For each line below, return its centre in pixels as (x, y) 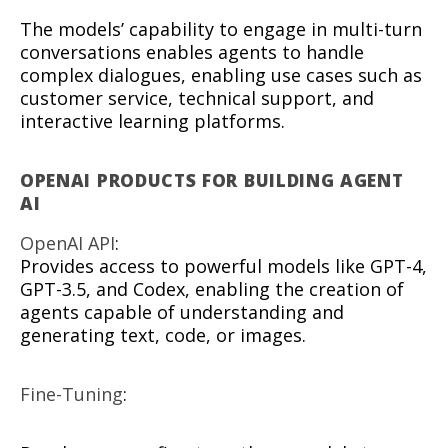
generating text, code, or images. (163, 335)
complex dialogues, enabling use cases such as (221, 74)
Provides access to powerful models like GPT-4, (223, 266)
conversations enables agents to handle (192, 51)
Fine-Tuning (71, 394)
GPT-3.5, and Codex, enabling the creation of (212, 289)
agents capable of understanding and (182, 312)
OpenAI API (67, 243)
